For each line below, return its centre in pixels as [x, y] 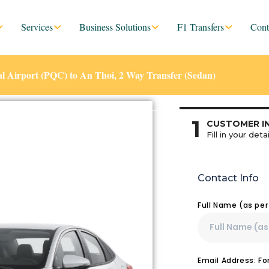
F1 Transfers [201, 27]
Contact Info [228, 178]
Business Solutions [115, 27]
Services [37, 27]
